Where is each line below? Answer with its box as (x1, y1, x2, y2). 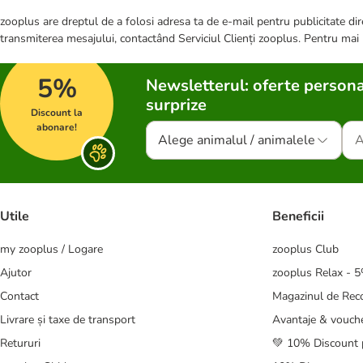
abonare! (36, 121, 77, 134)
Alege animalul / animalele (158, 131, 315, 149)
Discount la (31, 106, 83, 119)
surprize (146, 94, 207, 116)
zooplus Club (272, 241, 339, 258)
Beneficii (272, 207, 324, 226)
